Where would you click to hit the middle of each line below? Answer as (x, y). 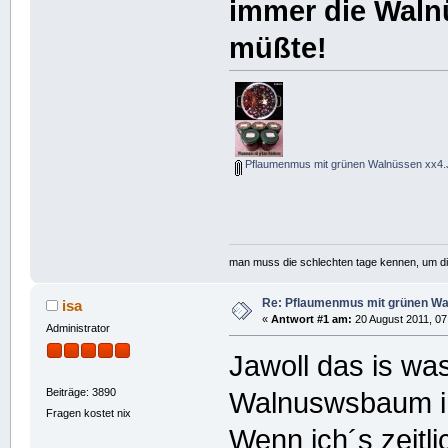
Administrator (77, 328)
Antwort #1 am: (311, 319)
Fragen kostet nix (88, 413)
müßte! (278, 48)
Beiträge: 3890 (80, 392)
